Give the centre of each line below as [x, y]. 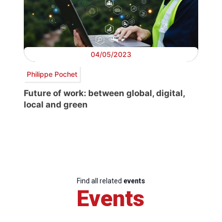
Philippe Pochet [52, 74]
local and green [56, 105]
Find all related [100, 181]
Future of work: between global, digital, [104, 93]
